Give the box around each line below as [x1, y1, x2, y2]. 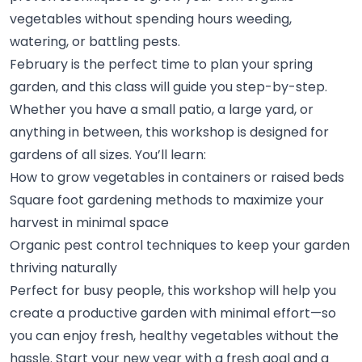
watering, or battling [10, 34, 140, 50]
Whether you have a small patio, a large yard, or [10, 102, 314, 118]
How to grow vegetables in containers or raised [10, 170, 310, 186]
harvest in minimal [10, 215, 127, 231]
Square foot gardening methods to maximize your [10, 192, 325, 208]
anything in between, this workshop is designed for [10, 124, 330, 141]
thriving [10, 260, 58, 276]
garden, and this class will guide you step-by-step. [10, 79, 328, 95]
